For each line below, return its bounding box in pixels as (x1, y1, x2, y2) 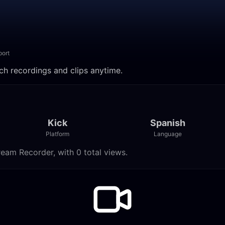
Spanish (150, 118, 185, 128)
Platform (45, 130, 69, 138)
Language (153, 130, 182, 138)
